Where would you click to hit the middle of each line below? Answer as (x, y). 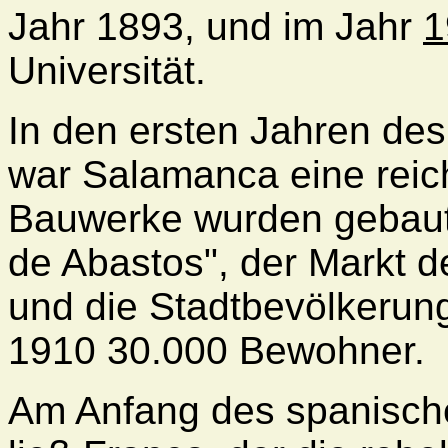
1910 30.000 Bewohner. (216, 350)
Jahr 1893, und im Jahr (215, 26)
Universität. (107, 70)
